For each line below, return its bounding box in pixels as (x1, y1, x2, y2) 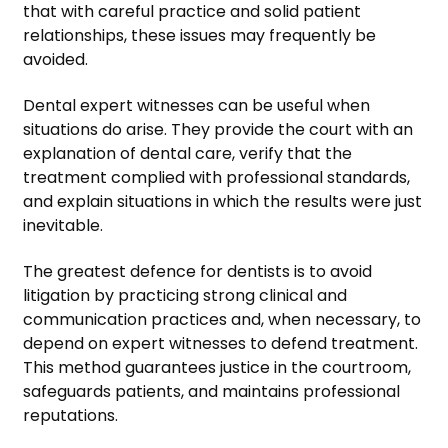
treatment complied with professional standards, (23, 166, 410, 190)
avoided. (23, 48, 88, 72)
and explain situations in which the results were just (23, 190, 422, 214)
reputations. (23, 404, 118, 428)
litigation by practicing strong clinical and (23, 284, 347, 308)
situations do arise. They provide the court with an (23, 118, 413, 142)
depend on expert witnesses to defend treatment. (23, 332, 418, 356)
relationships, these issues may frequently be (23, 24, 376, 48)
